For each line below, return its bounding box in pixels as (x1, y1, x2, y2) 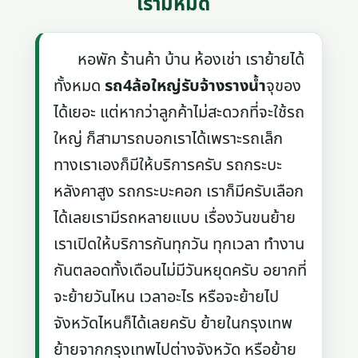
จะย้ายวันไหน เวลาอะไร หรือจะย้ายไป (54, 284, 280, 309)
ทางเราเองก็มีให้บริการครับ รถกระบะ (54, 153, 283, 177)
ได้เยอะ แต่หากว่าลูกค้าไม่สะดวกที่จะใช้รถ (54, 100, 305, 125)
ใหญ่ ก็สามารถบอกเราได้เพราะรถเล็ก (54, 126, 284, 151)
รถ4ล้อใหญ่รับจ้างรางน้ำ (105, 74, 267, 98)
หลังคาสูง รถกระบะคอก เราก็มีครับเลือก (54, 179, 304, 204)
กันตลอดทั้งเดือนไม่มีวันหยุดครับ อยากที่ (54, 258, 308, 283)
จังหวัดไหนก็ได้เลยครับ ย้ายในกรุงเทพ (54, 311, 293, 336)
